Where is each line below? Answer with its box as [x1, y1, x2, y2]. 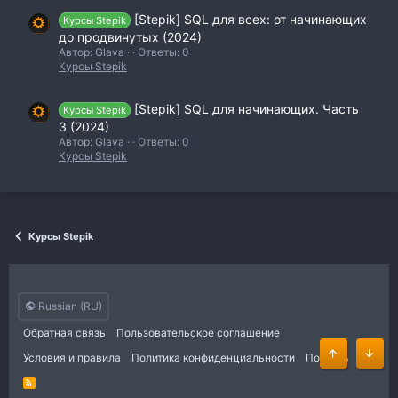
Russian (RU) [36, 299, 102, 313]
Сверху [326, 354, 370, 370]
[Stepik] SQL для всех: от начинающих [133, 12, 367, 28]
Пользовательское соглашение [116, 326, 280, 339]
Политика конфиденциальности [131, 351, 295, 364]
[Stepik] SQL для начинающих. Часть [133, 100, 359, 116]
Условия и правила [23, 351, 121, 364]
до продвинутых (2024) [59, 29, 202, 45]
